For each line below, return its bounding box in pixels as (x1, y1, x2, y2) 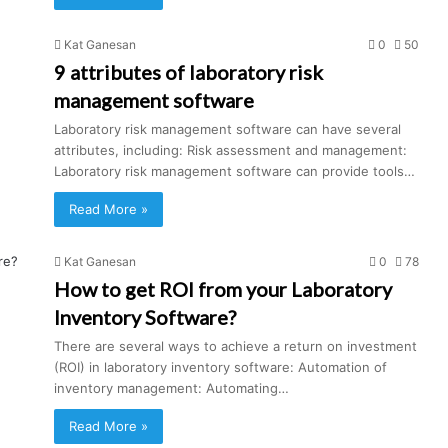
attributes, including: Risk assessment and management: (54, 142, 407, 158)
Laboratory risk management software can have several (54, 121, 401, 137)
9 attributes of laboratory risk (54, 60, 323, 84)
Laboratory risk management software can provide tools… (54, 163, 415, 179)
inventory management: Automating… (54, 380, 289, 396)
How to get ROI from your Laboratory (54, 277, 392, 301)
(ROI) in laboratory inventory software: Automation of (54, 359, 387, 375)
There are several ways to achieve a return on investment (54, 338, 417, 354)
